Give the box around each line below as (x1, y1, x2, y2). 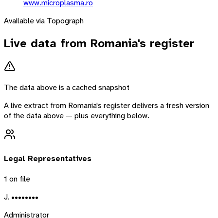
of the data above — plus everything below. (4, 110, 149, 121)
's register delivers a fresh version (96, 100, 209, 111)
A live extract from (4, 100, 68, 111)
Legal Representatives (4, 153, 91, 163)
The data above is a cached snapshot (4, 82, 129, 93)
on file (7, 173, 30, 184)
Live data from (4, 35, 91, 51)
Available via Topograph (4, 15, 84, 26)
